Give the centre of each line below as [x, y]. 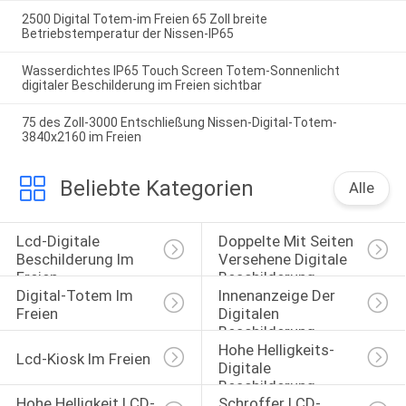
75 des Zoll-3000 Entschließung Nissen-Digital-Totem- [179, 122]
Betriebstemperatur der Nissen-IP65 [127, 34]
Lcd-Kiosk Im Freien [83, 358]
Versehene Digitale [284, 260]
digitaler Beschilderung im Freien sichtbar [141, 85]
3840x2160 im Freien [81, 136]
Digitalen [250, 313]
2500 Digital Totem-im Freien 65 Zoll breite [144, 19]
